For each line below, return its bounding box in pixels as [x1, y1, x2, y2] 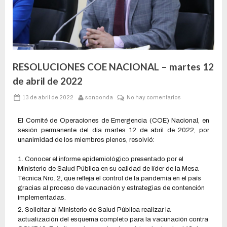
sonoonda [85, 94, 113, 101]
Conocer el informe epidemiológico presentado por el [25, 156, 183, 163]
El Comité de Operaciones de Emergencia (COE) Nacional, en [18, 117, 209, 124]
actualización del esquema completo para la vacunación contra [18, 216, 208, 223]
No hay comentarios [126, 94, 181, 101]
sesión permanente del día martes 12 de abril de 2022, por [18, 126, 209, 134]
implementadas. [18, 194, 66, 202]
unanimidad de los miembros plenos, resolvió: [18, 136, 155, 143]
